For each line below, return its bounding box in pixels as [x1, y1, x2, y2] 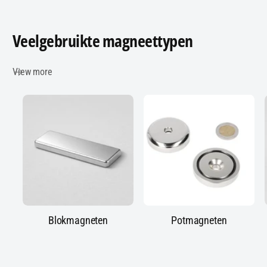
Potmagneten [171, 214, 227, 227]
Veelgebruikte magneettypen [13, 29, 193, 52]
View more [13, 66, 52, 77]
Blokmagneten [48, 214, 108, 227]
